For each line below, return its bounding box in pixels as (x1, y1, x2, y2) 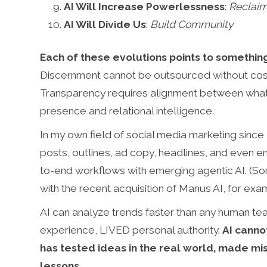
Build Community (150, 18, 234, 30)
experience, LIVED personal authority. (40, 223, 223, 236)
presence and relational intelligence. (40, 104, 215, 117)
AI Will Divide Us (64, 18, 147, 30)
